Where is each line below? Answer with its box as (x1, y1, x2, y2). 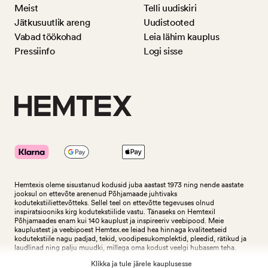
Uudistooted (144, 17, 194, 29)
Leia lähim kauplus (144, 31, 220, 43)
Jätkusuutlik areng (14, 17, 90, 29)
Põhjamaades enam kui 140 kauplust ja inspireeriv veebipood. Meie (14, 217, 224, 225)
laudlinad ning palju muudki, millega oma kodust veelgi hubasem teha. (14, 243, 236, 252)
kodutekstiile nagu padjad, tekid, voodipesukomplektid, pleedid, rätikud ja (14, 234, 246, 243)
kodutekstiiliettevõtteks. (14, 199, 91, 207)
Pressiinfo (14, 45, 55, 57)
